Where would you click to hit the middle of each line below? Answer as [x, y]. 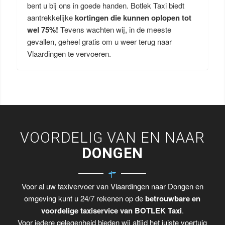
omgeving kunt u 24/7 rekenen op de [85, 198]
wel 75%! [43, 30]
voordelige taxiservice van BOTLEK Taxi [111, 211]
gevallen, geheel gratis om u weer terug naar [99, 41]
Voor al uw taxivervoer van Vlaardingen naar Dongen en [112, 186]
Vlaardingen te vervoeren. [69, 53]
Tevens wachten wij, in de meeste [116, 29]
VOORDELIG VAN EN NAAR [112, 138]
